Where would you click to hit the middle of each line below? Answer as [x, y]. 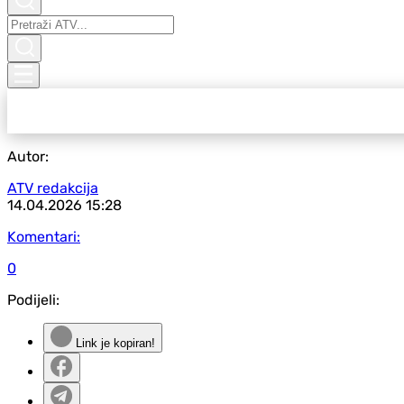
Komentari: [44, 237]
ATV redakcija [53, 188]
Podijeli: [33, 300]
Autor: [28, 156]
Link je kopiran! [114, 343]
